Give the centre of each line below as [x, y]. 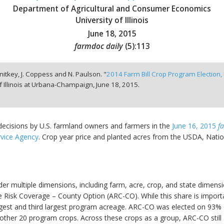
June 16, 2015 [195, 126]
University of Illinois [112, 20]
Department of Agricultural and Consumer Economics [112, 8]
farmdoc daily [98, 46]
